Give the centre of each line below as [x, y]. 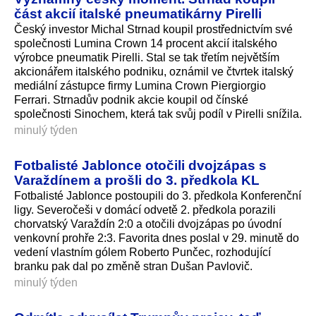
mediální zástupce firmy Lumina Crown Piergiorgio [140, 86]
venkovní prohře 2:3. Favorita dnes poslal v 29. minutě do [157, 238]
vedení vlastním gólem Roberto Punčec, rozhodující [142, 252]
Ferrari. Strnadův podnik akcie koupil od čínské [131, 100]
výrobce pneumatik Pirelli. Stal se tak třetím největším [147, 58]
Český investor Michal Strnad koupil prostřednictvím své [153, 30]
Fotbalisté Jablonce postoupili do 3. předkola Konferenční [158, 195]
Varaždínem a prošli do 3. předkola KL [137, 180]
